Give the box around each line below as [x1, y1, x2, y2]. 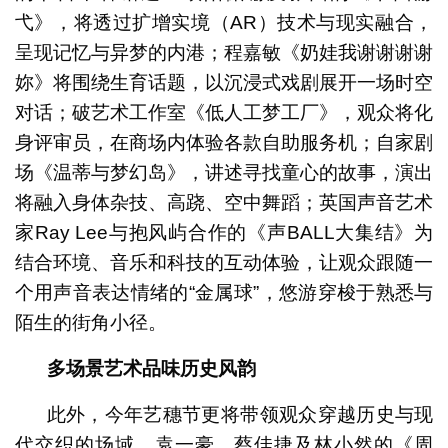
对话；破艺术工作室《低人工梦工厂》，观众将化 [14, 102, 434, 124]
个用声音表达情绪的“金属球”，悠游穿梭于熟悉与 [14, 282, 434, 304]
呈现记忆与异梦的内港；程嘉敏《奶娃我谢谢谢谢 [14, 42, 434, 64]
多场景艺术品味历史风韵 [46, 358, 256, 380]
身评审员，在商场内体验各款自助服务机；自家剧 [14, 132, 434, 154]
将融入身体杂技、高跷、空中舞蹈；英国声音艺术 [14, 192, 434, 214]
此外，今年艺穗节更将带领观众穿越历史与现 [46, 404, 434, 426]
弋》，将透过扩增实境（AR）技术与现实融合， [14, 12, 434, 34]
